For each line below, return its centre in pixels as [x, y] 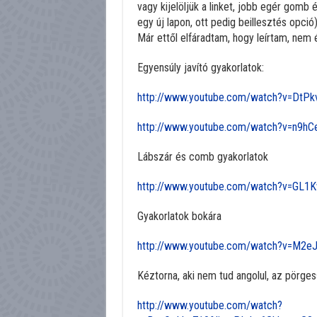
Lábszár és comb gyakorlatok [202, 157]
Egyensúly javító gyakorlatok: [200, 68]
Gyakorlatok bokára [179, 217]
